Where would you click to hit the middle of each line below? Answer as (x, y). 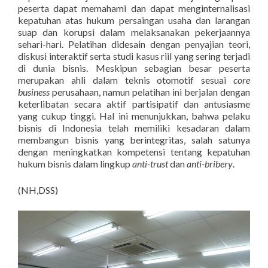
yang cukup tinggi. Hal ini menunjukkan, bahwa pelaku (134, 116)
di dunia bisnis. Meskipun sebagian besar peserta (134, 68)
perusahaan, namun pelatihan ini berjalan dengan (151, 92)
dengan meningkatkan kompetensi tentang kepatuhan (134, 152)
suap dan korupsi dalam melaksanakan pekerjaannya (134, 32)
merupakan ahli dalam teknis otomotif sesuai (126, 80)
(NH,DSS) (38, 190)
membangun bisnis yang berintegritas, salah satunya (134, 140)
